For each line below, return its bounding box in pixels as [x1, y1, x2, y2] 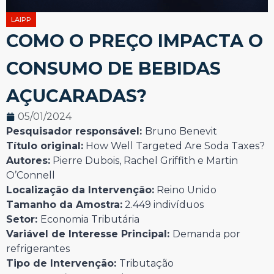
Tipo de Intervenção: [6, 257, 119, 270]
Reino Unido [154, 184, 217, 196]
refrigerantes [6, 243, 70, 255]
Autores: [6, 155, 50, 167]
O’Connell [6, 169, 55, 182]
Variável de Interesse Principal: [6, 228, 172, 240]
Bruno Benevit [145, 125, 217, 138]
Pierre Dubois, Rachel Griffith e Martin [50, 155, 238, 167]
